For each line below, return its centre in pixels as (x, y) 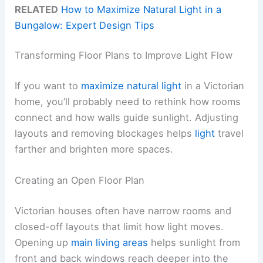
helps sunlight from (194, 242)
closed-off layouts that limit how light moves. (119, 226)
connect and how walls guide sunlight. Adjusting (127, 117)
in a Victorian (213, 85)
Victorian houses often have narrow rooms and (123, 210)
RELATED (37, 9)
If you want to (48, 85)
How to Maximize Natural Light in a (141, 9)
